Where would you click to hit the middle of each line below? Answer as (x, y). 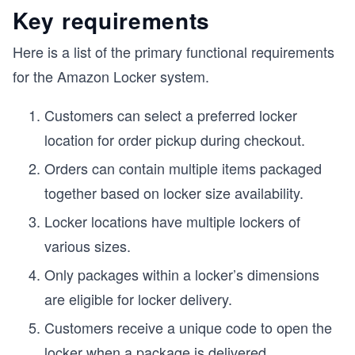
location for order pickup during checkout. (175, 139)
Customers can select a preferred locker (171, 115)
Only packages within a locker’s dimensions (182, 274)
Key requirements (112, 20)
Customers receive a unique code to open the (188, 327)
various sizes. (88, 246)
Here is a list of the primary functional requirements (174, 52)
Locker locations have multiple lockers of (172, 221)
